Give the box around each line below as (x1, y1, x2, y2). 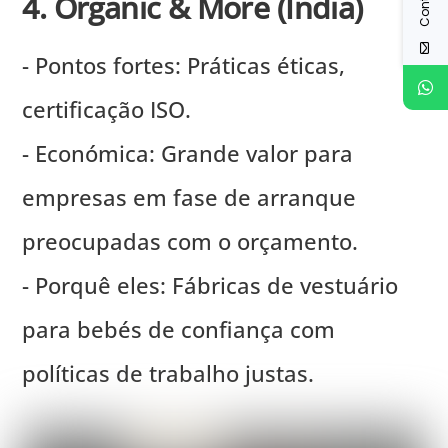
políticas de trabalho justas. (22, 357, 315, 388)
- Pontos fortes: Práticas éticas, (22, 49, 346, 80)
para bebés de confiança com (22, 313, 336, 344)
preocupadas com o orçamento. (22, 225, 359, 256)
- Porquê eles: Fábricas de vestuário (22, 269, 399, 300)
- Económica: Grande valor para (22, 137, 354, 168)
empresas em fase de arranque (22, 181, 357, 212)
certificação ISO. (22, 93, 192, 124)
